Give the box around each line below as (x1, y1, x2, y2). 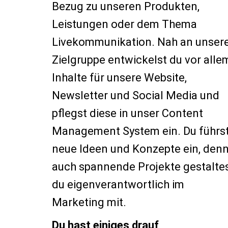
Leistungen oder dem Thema (52, 18, 197, 31)
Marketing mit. (52, 196, 126, 209)
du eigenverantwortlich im (52, 178, 184, 191)
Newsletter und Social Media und (52, 89, 219, 102)
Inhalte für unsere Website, (52, 71, 187, 84)
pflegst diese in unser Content (52, 107, 203, 120)
